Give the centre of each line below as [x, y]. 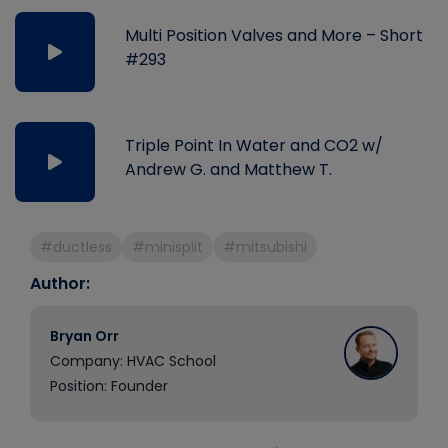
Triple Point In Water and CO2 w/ [254, 145]
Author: [60, 283]
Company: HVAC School [133, 361]
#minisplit [167, 247]
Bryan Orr [84, 336]
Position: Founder [109, 386]
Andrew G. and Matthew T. [228, 169]
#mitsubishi [265, 247]
